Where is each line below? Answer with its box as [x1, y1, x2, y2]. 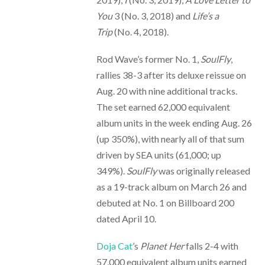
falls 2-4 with [183, 240, 238, 252]
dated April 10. [96, 213, 156, 225]
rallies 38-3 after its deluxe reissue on [96, 69, 246, 81]
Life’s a [192, 10, 219, 22]
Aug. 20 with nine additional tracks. [96, 85, 237, 97]
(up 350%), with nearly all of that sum [96, 133, 244, 145]
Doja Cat [96, 240, 132, 252]
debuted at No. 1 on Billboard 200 [96, 197, 234, 209]
